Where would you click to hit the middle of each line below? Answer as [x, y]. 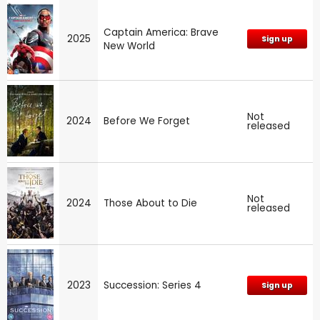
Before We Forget [147, 121]
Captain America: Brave [161, 32]
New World [129, 46]
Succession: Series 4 [152, 285]
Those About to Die [150, 203]
